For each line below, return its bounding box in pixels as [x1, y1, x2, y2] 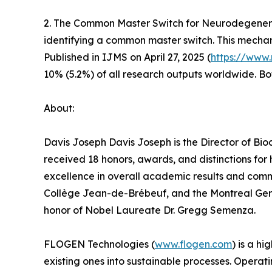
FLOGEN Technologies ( [44, 238, 155, 251]
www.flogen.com [155, 238, 232, 251]
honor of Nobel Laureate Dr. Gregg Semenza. [44, 204, 256, 217]
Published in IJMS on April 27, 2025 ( [44, 51, 211, 64]
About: [44, 102, 74, 115]
